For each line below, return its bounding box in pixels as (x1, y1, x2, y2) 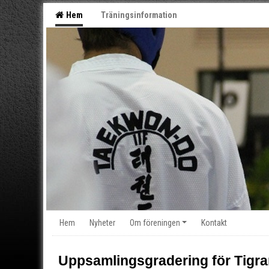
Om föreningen (130, 217, 180, 228)
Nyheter (89, 217, 115, 228)
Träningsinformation (101, 10, 177, 20)
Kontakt (201, 217, 227, 228)
